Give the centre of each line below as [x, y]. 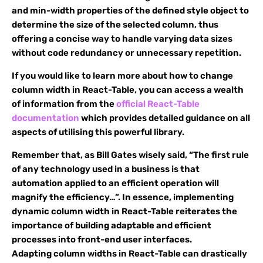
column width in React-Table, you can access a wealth [128, 90]
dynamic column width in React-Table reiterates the [124, 211]
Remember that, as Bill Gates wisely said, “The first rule [130, 155]
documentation [45, 118]
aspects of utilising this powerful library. [98, 132]
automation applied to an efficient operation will [115, 183]
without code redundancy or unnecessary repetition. [127, 53]
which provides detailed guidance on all [165, 118]
